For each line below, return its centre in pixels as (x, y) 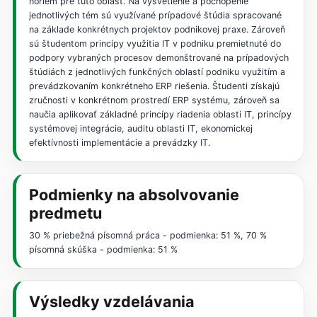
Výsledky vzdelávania (111, 302)
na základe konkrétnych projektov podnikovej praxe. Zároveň (157, 30)
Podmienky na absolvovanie (134, 195)
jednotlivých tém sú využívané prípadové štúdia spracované (155, 16)
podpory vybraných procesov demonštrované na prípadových (158, 58)
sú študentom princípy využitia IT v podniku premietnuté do (155, 44)
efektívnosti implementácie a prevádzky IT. (119, 143)
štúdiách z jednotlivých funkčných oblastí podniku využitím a (157, 72)
